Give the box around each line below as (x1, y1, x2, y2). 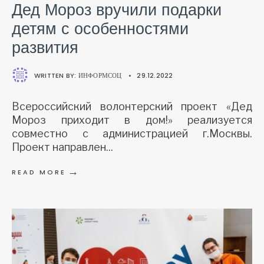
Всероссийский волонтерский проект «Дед (12, 100, 252, 113)
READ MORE (12, 167, 66, 177)
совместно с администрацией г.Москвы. (12, 127, 252, 140)
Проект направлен (12, 141, 106, 154)
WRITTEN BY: (34, 71, 78, 81)
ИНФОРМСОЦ (78, 71, 122, 81)
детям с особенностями (12, 20, 189, 38)
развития (12, 39, 78, 57)
